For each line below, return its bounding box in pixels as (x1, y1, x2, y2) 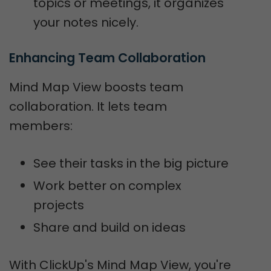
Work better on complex (33, 177, 181, 194)
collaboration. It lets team (9, 98, 167, 115)
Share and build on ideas (33, 219, 186, 236)
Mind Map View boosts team (9, 79, 183, 96)
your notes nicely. (33, 14, 139, 31)
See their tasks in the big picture (33, 155, 229, 172)
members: (9, 117, 73, 134)
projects (33, 197, 84, 214)
